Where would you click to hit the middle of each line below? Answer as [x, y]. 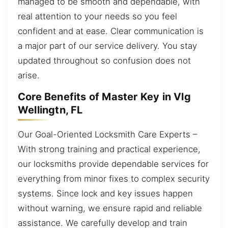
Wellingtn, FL [50, 110]
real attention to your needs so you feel [97, 16]
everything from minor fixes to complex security [114, 178]
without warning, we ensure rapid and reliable [110, 208]
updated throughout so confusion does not [104, 60]
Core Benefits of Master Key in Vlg [104, 97]
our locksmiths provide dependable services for [113, 164]
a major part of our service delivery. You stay [107, 46]
